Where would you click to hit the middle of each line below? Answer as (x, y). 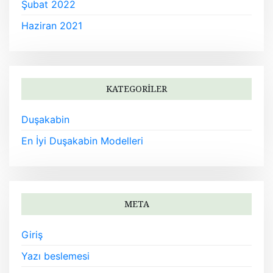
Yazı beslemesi (55, 256)
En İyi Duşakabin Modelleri (82, 140)
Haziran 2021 (52, 25)
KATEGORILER (136, 88)
